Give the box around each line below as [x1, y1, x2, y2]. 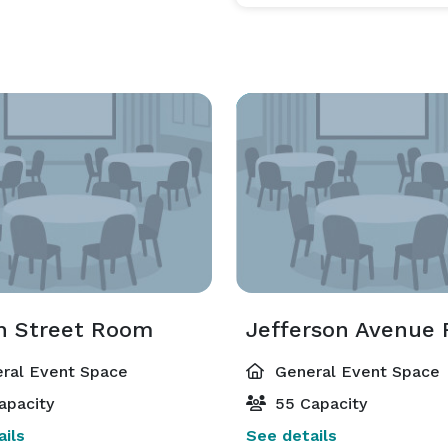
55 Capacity [270, 394, 367, 413]
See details [246, 426, 337, 445]
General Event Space [270, 362, 440, 381]
